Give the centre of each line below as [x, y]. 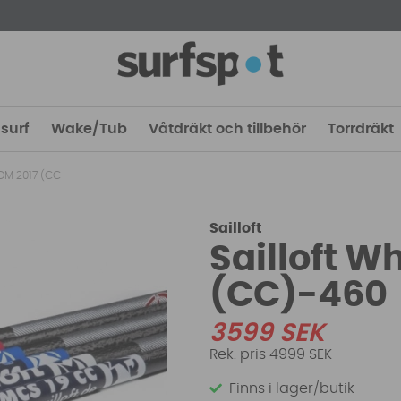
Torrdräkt [361, 129]
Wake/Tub [89, 129]
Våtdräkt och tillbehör [227, 129]
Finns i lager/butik [292, 388]
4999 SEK [301, 355]
